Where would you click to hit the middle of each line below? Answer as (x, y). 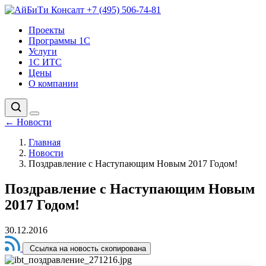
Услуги (43, 51)
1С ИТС (45, 62)
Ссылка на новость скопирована (88, 248)
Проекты (47, 30)
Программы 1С (59, 41)
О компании (53, 83)
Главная (45, 142)
